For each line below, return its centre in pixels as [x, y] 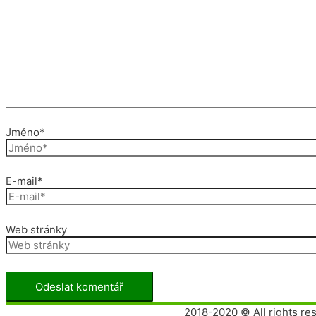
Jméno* [25, 133]
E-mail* [24, 181]
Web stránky [36, 230]
